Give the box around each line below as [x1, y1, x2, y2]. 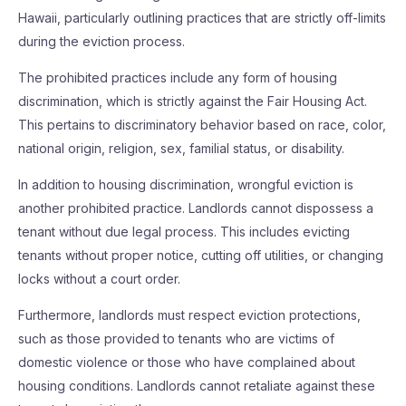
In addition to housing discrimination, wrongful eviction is [18, 177, 353, 192]
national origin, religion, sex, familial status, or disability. [18, 140, 344, 156]
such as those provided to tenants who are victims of [18, 331, 334, 346]
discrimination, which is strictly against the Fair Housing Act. [18, 93, 367, 109]
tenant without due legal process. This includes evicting [18, 224, 350, 239]
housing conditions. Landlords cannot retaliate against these [18, 378, 375, 393]
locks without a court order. [18, 271, 180, 286]
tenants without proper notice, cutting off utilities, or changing [18, 247, 383, 263]
